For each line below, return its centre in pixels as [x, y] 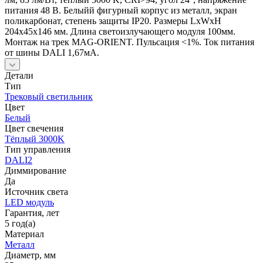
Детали [19, 75]
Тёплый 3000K [35, 139]
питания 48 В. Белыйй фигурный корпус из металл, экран [121, 10]
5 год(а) [20, 223]
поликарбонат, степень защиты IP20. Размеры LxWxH [113, 21]
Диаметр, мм [30, 255]
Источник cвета [36, 191]
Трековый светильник [49, 96]
